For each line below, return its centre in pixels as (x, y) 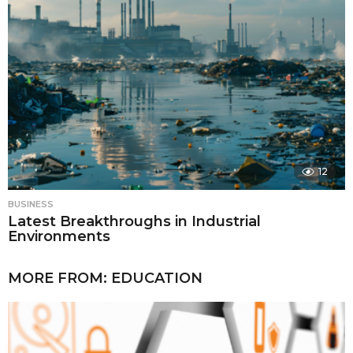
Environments (59, 236)
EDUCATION (157, 279)
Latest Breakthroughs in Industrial (134, 221)
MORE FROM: (59, 279)
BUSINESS (31, 204)
